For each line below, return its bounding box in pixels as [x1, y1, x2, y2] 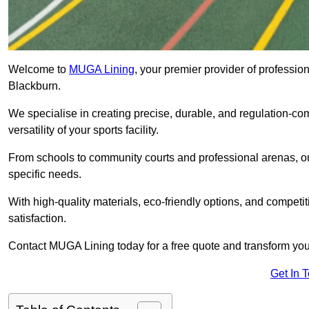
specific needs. [8, 168, 84, 181]
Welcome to [8, 63, 69, 76]
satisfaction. [8, 212, 66, 225]
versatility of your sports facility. [8, 124, 159, 137]
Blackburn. [8, 80, 63, 92]
